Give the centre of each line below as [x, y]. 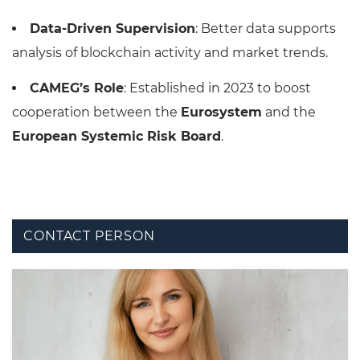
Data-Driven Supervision [112, 29]
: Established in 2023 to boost [217, 88]
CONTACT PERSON [89, 235]
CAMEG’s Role [77, 88]
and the [289, 112]
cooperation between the [96, 112]
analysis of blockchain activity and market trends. [170, 53]
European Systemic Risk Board [117, 137]
